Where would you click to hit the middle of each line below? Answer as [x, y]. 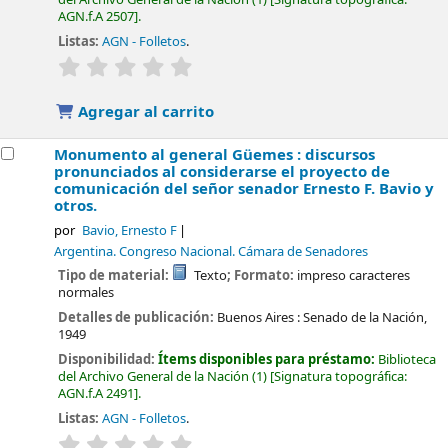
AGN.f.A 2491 [96, 393]
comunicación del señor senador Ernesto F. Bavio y [244, 189]
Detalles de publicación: [138, 318]
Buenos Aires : [259, 318]
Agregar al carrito [144, 112]
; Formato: [261, 276]
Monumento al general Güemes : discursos [215, 155]
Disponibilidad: [108, 359]
